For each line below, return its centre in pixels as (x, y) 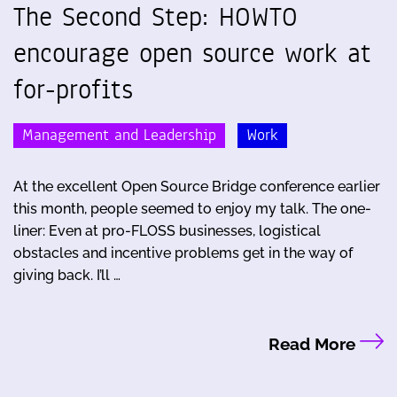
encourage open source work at (192, 53)
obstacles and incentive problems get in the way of (183, 253)
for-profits (73, 89)
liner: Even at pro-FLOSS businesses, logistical (167, 231)
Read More (314, 344)
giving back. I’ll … (67, 276)
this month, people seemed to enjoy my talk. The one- (192, 209)
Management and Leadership (119, 136)
